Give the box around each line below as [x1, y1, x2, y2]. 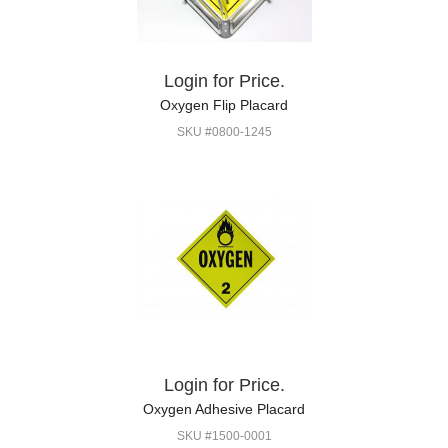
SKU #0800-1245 [176, 125, 272, 139]
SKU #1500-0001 [176, 429, 272, 443]
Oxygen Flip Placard [160, 97, 288, 113]
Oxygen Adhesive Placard [143, 401, 305, 417]
